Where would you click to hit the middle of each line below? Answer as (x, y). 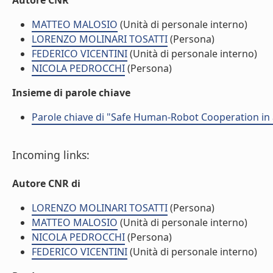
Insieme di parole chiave (71, 93)
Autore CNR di (46, 183)
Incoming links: (51, 155)
